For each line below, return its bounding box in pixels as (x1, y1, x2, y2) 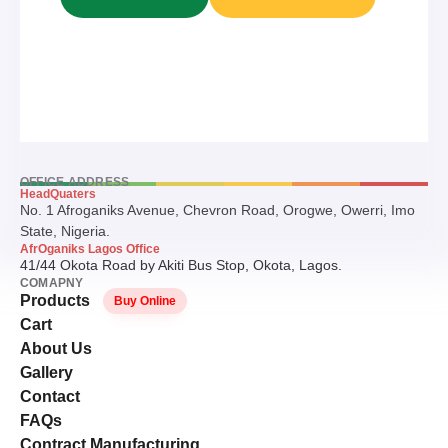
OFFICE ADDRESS (20, 174, 130, 189)
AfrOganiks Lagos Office (20, 241, 160, 256)
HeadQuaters (20, 186, 96, 201)
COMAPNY (20, 275, 84, 290)
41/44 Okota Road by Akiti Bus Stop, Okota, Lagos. (20, 256, 342, 273)
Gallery (20, 363, 73, 381)
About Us (20, 339, 92, 357)
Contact (20, 387, 80, 405)
